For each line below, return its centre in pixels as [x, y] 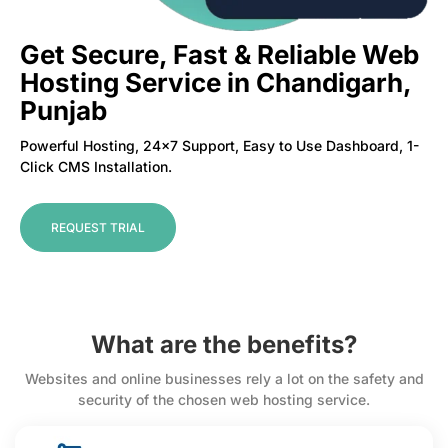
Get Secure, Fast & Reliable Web [219, 54]
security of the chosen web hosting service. [224, 399]
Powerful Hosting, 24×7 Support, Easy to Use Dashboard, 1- [219, 145]
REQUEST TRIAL [98, 227]
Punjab [63, 110]
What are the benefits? [224, 344]
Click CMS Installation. [96, 166]
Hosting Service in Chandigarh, [215, 82]
